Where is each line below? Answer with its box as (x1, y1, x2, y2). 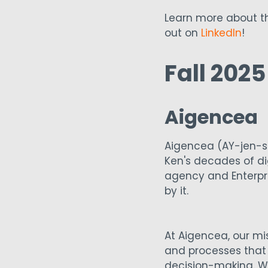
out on (164, 26, 201, 40)
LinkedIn (200, 26, 242, 40)
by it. (164, 183, 191, 198)
